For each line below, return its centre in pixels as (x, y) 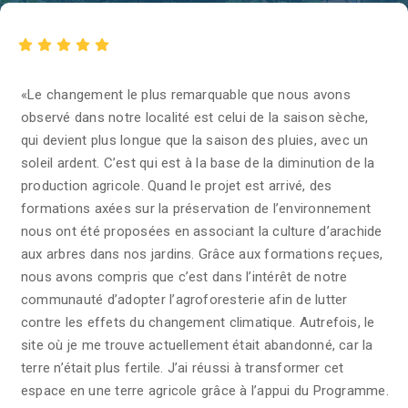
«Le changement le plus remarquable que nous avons (186, 95)
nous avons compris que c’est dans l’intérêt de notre (184, 277)
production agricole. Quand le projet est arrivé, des (177, 186)
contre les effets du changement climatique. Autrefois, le (198, 323)
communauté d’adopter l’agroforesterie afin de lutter (184, 300)
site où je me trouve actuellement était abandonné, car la (197, 346)
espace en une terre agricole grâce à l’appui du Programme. (205, 391)
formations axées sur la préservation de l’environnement (196, 209)
